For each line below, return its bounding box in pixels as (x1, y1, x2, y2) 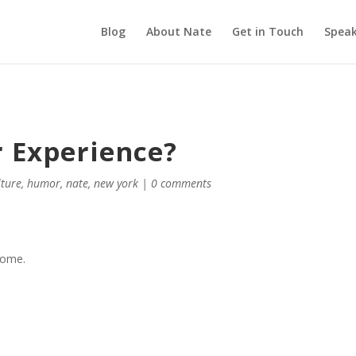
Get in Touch (231, 24, 304, 39)
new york (94, 176, 139, 191)
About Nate (145, 24, 211, 39)
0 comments (151, 176, 212, 191)
